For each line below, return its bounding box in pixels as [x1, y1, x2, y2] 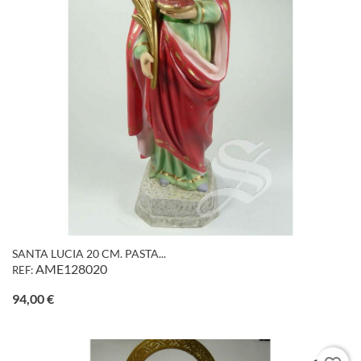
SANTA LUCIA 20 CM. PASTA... [12, 247, 166, 261]
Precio [53, 290, 89, 306]
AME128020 [35, 261, 107, 277]
